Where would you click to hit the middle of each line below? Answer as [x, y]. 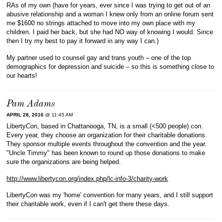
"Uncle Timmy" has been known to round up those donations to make [106, 153]
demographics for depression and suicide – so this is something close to [111, 66]
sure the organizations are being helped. [64, 162]
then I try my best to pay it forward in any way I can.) [83, 41]
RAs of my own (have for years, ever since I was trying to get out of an [109, 5]
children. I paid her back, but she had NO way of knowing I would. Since [110, 32]
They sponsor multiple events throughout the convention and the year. [107, 144]
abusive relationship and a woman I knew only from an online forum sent [110, 14]
